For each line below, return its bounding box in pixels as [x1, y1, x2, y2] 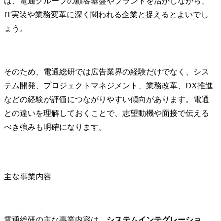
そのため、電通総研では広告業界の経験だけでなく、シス [4, 67, 209, 76]
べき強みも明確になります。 [4, 122, 107, 131]
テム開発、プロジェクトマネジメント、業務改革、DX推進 [4, 81, 213, 90]
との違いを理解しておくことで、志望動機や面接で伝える [4, 109, 209, 117]
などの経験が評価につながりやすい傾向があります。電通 [4, 95, 209, 104]
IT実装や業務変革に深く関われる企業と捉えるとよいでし [4, 10, 209, 19]
